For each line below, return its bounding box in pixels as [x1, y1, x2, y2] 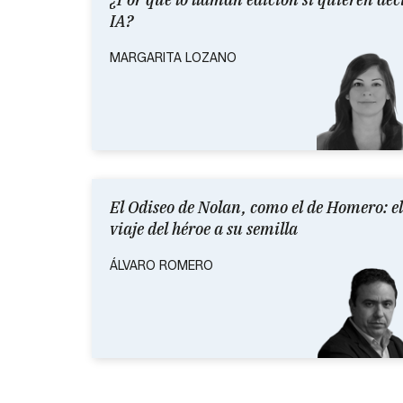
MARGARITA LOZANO [110, 49, 237, 66]
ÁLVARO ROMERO [110, 257, 213, 273]
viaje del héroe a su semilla [110, 218, 298, 239]
